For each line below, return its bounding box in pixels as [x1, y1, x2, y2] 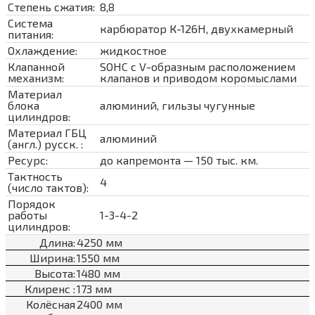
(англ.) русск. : [8, 136, 83, 150]
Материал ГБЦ [8, 125, 86, 139]
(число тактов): [8, 180, 89, 194]
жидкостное [100, 43, 167, 57]
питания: [8, 27, 53, 41]
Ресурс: [8, 153, 48, 167]
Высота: [34, 266, 75, 280]
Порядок [8, 196, 56, 210]
